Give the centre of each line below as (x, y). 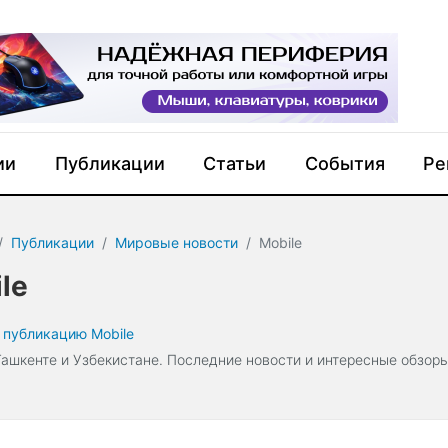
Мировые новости (177, 242)
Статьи (235, 163)
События (344, 163)
